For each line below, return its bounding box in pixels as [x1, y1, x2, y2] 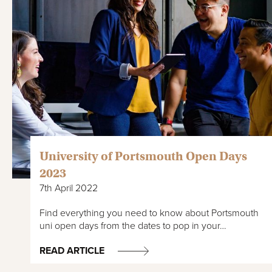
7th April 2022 [39, 182, 98, 195]
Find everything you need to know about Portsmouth [39, 207, 259, 220]
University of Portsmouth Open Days [39, 149, 247, 165]
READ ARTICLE [39, 245, 104, 257]
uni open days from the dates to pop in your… [39, 220, 226, 233]
